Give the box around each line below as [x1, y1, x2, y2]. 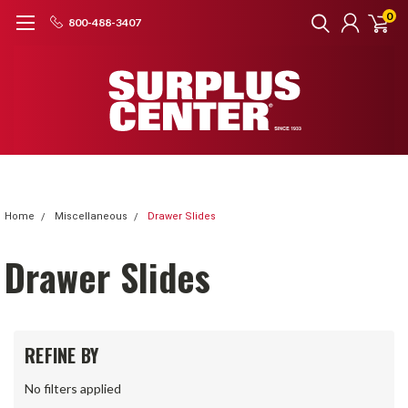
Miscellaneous [55, 210, 127, 222]
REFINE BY [25, 342, 99, 369]
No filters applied [25, 380, 121, 396]
